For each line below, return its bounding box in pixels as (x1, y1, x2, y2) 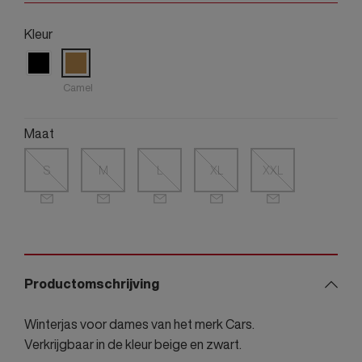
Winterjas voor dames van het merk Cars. (24, 314, 255, 335)
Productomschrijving (24, 274, 159, 294)
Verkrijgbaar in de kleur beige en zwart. (24, 335, 242, 355)
